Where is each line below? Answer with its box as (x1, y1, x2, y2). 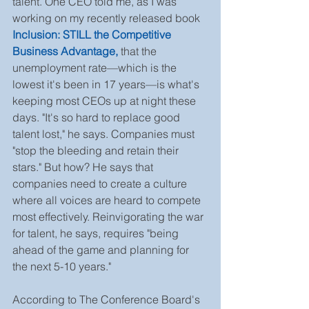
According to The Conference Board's (12, 292, 203, 306)
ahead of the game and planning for (12, 243, 192, 257)
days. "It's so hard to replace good (12, 110, 183, 124)
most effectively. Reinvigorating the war (12, 210, 206, 223)
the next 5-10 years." (12, 259, 111, 273)
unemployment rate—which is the (12, 61, 179, 74)
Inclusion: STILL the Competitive (12, 28, 174, 41)
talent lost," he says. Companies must (12, 127, 197, 141)
